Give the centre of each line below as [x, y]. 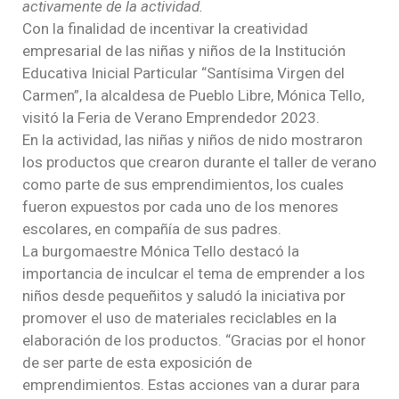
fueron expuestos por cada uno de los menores [180, 206]
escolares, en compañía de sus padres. [152, 228]
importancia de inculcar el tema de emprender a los [194, 273]
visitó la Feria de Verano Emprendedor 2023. [171, 117]
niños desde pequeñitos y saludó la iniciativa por [184, 295]
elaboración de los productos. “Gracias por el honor [194, 340]
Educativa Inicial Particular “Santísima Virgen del [183, 73]
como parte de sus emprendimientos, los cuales [183, 184]
